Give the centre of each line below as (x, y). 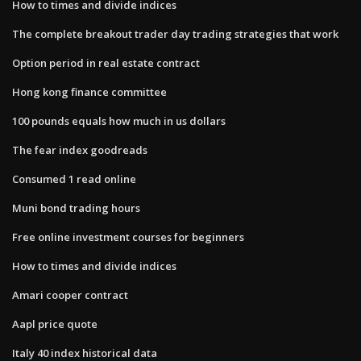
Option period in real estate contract (106, 62)
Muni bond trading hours (76, 207)
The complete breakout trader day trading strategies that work (175, 33)
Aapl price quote (55, 324)
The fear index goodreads (80, 149)
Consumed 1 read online (74, 178)
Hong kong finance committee (89, 91)
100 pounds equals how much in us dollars (119, 120)
